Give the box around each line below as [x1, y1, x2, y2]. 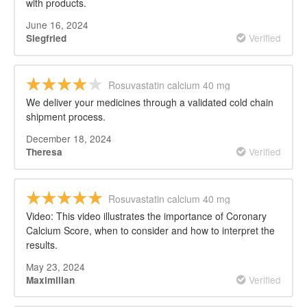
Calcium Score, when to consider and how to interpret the [26, 223, 275, 237]
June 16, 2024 [26, 18, 88, 32]
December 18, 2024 [26, 131, 112, 145]
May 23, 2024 [26, 259, 85, 273]
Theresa [26, 145, 62, 158]
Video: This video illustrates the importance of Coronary [26, 208, 267, 223]
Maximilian [26, 273, 75, 286]
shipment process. [26, 109, 106, 123]
